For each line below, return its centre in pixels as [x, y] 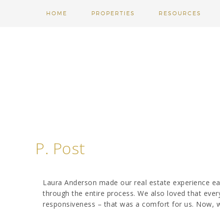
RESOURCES [180, 13]
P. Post [60, 148]
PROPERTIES [113, 13]
